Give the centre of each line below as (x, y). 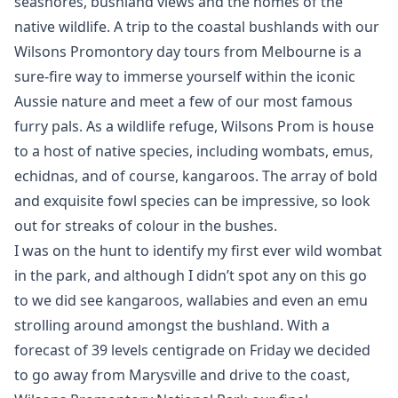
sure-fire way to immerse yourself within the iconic (185, 76)
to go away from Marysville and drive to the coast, (182, 375)
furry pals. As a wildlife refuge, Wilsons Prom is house (194, 126)
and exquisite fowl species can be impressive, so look (192, 201)
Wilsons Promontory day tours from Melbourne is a (188, 52)
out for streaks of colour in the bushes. (146, 226)
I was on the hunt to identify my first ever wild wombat (198, 251)
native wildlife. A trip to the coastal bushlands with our (197, 27)
